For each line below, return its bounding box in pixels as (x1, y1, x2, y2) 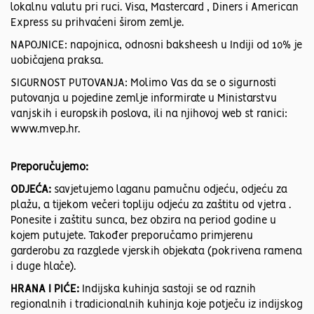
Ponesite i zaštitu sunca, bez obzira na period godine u (11, 216, 276, 226)
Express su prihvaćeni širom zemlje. (11, 18, 184, 29)
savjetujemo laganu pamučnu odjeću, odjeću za (54, 185, 287, 196)
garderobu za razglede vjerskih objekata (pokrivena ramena (11, 247, 302, 257)
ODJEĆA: (11, 185, 54, 196)
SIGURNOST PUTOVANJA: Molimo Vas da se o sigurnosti (11, 78, 276, 89)
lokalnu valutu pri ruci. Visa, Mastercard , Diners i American (11, 3, 299, 13)
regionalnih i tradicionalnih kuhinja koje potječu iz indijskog (11, 300, 303, 310)
